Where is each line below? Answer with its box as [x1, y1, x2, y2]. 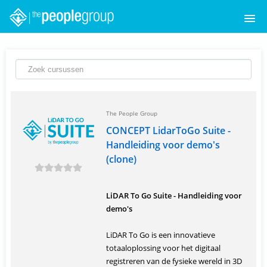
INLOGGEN [9, 135, 47, 145]
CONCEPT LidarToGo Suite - [106, 124, 231, 137]
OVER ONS [9, 103, 44, 113]
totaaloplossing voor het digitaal [106, 243, 221, 253]
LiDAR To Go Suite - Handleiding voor [106, 190, 242, 201]
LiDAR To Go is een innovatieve [106, 229, 215, 240]
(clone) [106, 153, 136, 166]
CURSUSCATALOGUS [9, 71, 79, 81]
